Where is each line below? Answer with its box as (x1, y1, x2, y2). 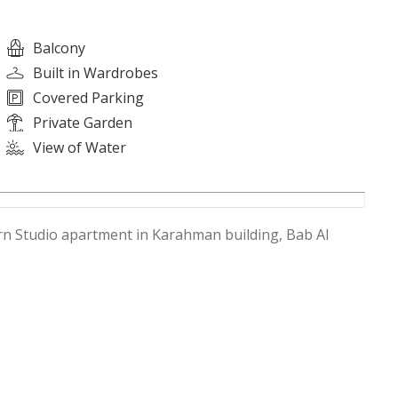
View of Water (33, 137, 127, 157)
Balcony (33, 37, 86, 58)
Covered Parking (33, 87, 145, 107)
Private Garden (33, 112, 133, 132)
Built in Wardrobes (33, 62, 159, 83)
